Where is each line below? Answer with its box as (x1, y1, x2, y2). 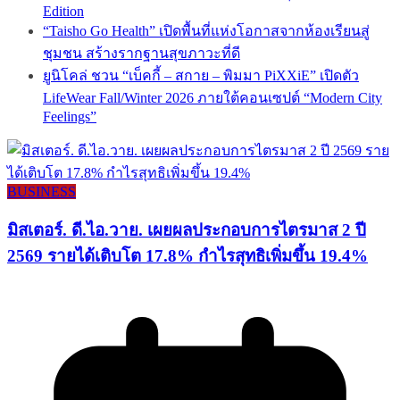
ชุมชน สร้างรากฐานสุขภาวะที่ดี (43, 45, 240, 61)
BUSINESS (7, 183, 76, 199)
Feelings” (43, 108, 96, 124)
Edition (43, 3, 84, 19)
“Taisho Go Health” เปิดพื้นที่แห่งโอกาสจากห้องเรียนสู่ (43, 22, 370, 38)
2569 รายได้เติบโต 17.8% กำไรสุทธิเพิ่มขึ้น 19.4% (7, 246, 368, 265)
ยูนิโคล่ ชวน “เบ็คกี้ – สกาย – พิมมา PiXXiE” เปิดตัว (43, 67, 359, 83)
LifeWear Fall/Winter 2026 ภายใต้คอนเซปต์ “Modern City (43, 89, 382, 105)
